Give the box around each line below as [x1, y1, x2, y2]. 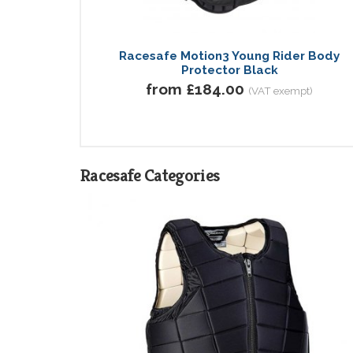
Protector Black [180, 62, 278, 77]
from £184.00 [146, 80, 244, 98]
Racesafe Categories [80, 163, 220, 186]
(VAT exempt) [248, 84, 313, 97]
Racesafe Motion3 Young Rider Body [119, 48, 340, 63]
